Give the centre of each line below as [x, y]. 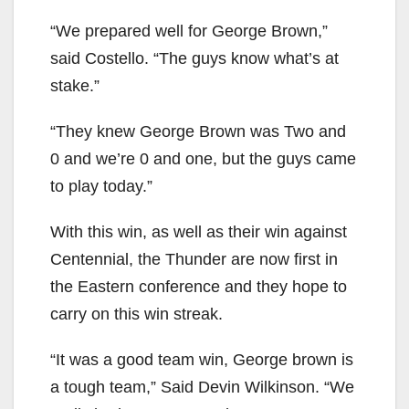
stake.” [75, 86]
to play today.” [101, 187]
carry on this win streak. [136, 315]
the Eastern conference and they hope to [199, 287]
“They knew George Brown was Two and [198, 132]
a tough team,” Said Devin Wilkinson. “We [202, 388]
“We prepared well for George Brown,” [189, 31]
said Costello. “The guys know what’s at [194, 59]
